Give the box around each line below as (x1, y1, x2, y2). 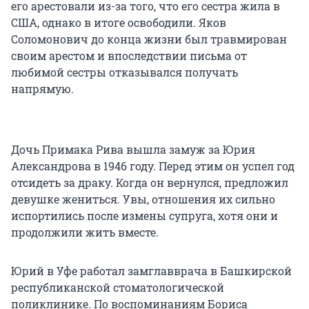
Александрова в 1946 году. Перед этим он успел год (11, 158, 295, 173)
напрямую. (11, 81, 74, 96)
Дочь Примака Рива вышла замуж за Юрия (11, 141, 255, 157)
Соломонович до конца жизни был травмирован (11, 31, 287, 46)
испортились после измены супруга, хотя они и (11, 208, 278, 223)
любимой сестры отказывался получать (11, 64, 238, 79)
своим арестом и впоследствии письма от (11, 48, 247, 63)
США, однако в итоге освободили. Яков (11, 14, 226, 30)
